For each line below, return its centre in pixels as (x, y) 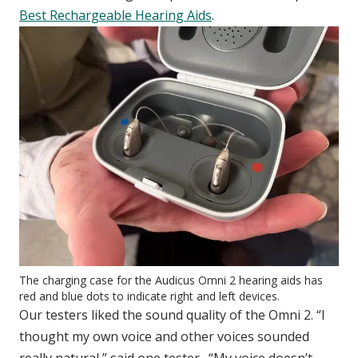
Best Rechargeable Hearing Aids (115, 16)
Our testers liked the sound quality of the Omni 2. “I (172, 315)
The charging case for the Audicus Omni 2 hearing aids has (171, 280)
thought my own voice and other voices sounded (164, 337)
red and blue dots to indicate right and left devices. (149, 296)
